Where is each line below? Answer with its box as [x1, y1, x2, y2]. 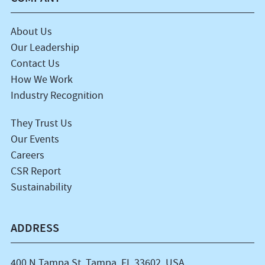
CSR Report [10, 164, 61, 179]
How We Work [10, 73, 73, 87]
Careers [10, 148, 44, 163]
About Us [10, 25, 52, 39]
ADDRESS [10, 220, 59, 236]
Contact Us [10, 57, 60, 71]
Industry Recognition [10, 89, 104, 103]
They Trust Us [10, 117, 72, 131]
